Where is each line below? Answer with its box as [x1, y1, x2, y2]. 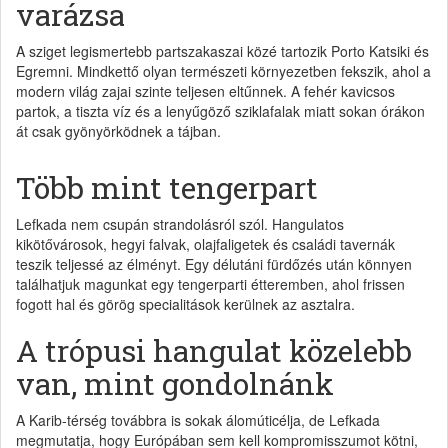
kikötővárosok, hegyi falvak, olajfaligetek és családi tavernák [16, 233, 395, 254]
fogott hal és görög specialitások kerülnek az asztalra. [16, 293, 355, 314]
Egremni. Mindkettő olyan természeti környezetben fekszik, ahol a [16, 60, 431, 81]
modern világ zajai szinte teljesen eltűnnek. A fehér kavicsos [16, 80, 395, 101]
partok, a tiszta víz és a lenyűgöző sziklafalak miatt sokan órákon [16, 100, 425, 121]
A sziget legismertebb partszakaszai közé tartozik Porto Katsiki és [16, 40, 429, 61]
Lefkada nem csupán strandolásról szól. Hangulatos [16, 213, 344, 234]
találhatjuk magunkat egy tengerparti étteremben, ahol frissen [16, 273, 405, 294]
